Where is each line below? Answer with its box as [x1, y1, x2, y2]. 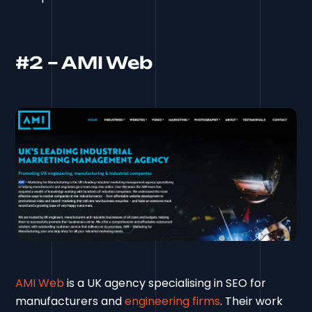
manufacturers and [15, 293, 125, 310]
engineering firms [125, 293, 221, 310]
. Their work [220, 293, 283, 310]
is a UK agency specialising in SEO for [64, 275, 267, 292]
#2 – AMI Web [15, 52, 153, 73]
